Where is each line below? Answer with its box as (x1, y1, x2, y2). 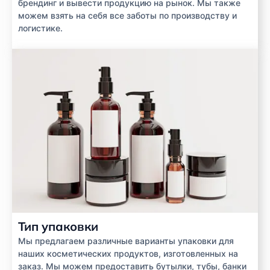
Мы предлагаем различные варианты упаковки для (18, 236, 234, 246)
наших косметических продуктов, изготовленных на (18, 248, 238, 259)
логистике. (18, 23, 63, 34)
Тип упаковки (18, 219, 98, 234)
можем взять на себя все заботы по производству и (18, 10, 237, 21)
